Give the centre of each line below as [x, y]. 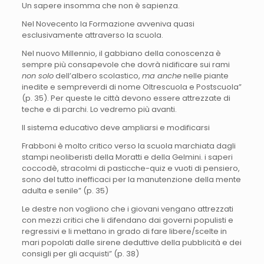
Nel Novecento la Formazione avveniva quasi [108, 24]
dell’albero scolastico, [98, 75]
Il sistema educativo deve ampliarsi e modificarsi [115, 127]
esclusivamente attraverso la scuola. [92, 35]
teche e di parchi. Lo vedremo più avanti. [99, 109]
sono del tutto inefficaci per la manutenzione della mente [131, 179]
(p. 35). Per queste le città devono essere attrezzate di [126, 98]
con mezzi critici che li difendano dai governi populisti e [127, 220]
